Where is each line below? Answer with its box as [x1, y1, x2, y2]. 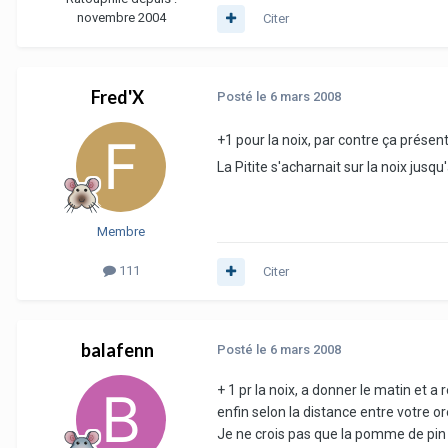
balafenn [80, 339, 154, 362]
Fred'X [90, 86, 144, 109]
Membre [97, 224, 145, 240]
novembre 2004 [76, 10, 166, 26]
